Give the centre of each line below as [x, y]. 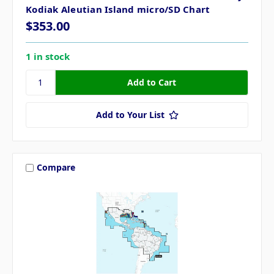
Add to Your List [130, 114]
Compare [56, 168]
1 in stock [48, 56]
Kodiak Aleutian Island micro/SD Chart [118, 9]
